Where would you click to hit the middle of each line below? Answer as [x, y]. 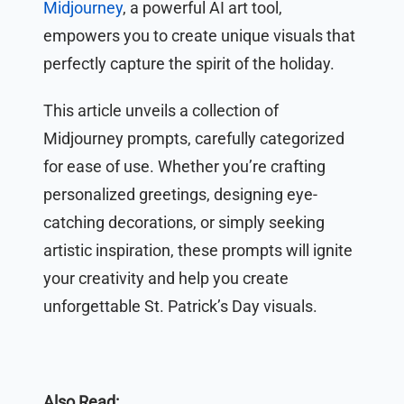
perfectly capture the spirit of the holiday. [189, 63]
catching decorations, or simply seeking [184, 223]
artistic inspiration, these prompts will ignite [198, 251]
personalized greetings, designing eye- [180, 195]
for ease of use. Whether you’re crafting [184, 167]
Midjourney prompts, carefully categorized [194, 139]
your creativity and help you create [166, 279]
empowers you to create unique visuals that [199, 35]
